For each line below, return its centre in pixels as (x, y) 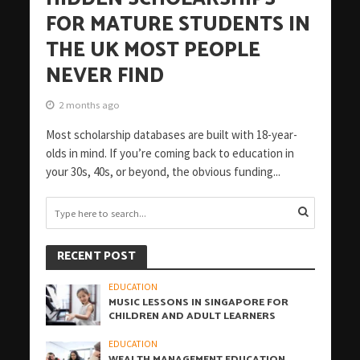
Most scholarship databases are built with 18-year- (171, 135)
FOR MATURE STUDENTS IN (178, 25)
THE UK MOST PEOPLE (153, 51)
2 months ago (89, 105)
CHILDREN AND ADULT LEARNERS (192, 317)
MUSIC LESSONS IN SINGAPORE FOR (199, 303)
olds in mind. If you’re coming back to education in (170, 153)
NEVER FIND (104, 77)
